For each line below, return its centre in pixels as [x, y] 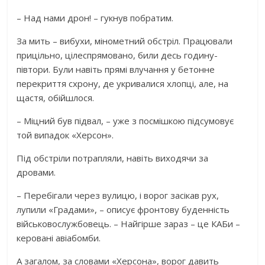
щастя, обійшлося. [56, 97]
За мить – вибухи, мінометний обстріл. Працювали [125, 41]
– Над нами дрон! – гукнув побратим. [95, 17]
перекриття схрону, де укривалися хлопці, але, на [123, 83]
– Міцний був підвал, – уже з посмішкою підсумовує [125, 120]
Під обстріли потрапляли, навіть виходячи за [113, 158]
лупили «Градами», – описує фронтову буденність [123, 209]
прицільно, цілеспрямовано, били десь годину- [117, 55]
